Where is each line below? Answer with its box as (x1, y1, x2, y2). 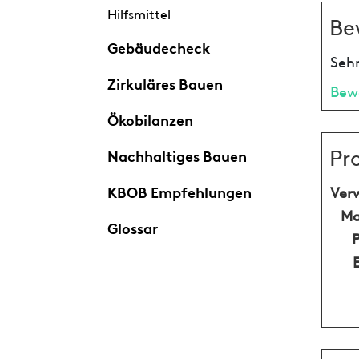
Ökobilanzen (107, 107, 193, 129)
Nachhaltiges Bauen (107, 143, 247, 165)
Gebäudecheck (107, 35, 210, 57)
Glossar (107, 216, 158, 237)
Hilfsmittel (107, 4, 171, 22)
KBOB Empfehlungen (107, 179, 252, 201)
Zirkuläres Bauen (107, 71, 223, 93)
